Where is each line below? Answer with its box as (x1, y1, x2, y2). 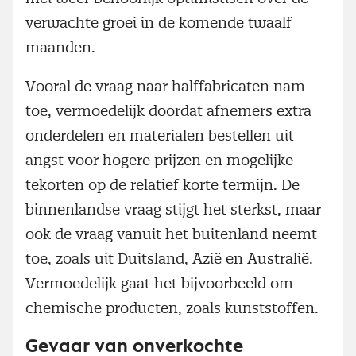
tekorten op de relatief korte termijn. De (25, 175, 300, 194)
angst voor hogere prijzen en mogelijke (25, 150, 293, 169)
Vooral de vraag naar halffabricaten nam (25, 76, 305, 95)
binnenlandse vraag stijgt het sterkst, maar (25, 199, 321, 219)
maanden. (25, 37, 95, 56)
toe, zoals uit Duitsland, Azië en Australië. (25, 249, 313, 268)
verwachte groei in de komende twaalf (25, 13, 292, 32)
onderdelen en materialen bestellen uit (25, 126, 294, 145)
